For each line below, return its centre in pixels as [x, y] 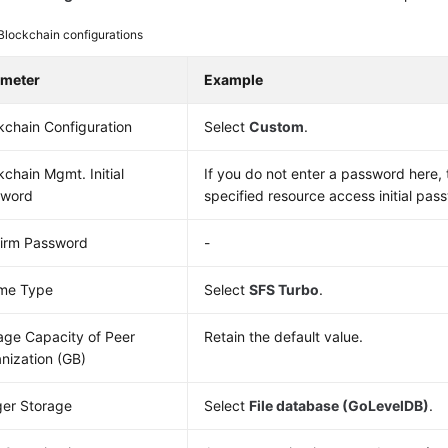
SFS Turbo [284, 289]
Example [234, 79]
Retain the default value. [284, 336]
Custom [277, 126]
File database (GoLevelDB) [339, 405]
